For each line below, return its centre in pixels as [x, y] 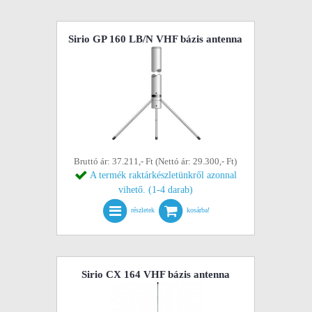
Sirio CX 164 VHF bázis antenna [155, 274]
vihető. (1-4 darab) [155, 190]
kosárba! [198, 210]
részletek [143, 210]
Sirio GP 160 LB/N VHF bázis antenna [156, 39]
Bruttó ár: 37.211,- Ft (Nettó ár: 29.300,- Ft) [156, 161]
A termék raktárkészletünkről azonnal [163, 175]
